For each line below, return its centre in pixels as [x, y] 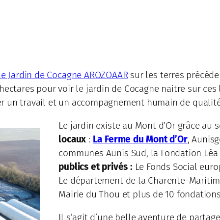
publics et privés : [96, 167]
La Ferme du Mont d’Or [140, 139]
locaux [72, 139]
